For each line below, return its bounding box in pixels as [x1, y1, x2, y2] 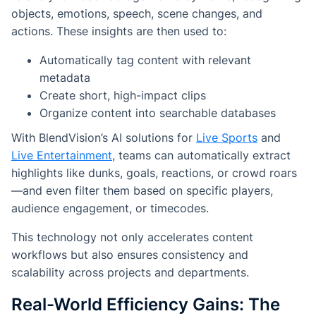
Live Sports [196, 130, 257, 145]
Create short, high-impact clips [39, 88, 206, 103]
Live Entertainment [11, 148, 112, 163]
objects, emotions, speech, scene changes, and [11, 6, 262, 21]
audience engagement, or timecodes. [11, 201, 209, 216]
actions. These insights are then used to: [11, 24, 226, 39]
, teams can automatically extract [112, 148, 291, 163]
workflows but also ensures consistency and [11, 248, 248, 262]
